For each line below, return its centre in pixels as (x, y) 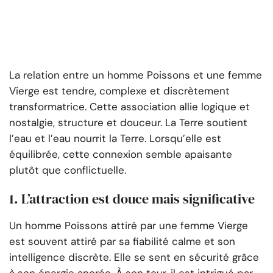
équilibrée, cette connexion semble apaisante (121, 154)
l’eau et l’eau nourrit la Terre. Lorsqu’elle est (115, 139)
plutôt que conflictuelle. (68, 170)
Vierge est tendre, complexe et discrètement (119, 91)
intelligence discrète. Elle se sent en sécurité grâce (134, 257)
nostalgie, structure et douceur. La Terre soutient (128, 123)
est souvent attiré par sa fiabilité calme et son (122, 242)
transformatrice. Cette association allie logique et (129, 107)
